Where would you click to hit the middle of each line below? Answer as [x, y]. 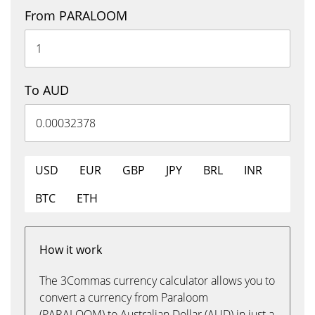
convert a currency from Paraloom [124, 297]
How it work [71, 250]
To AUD [47, 90]
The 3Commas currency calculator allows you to [157, 281]
